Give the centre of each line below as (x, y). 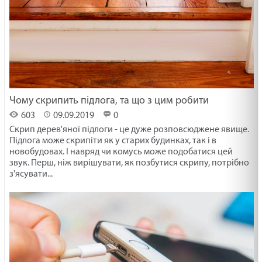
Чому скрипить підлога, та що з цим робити (109, 101)
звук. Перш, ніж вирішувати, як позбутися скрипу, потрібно (130, 163)
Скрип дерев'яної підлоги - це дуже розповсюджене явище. (130, 130)
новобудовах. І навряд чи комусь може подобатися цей (121, 152)
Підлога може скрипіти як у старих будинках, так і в (113, 141)
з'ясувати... (31, 174)
